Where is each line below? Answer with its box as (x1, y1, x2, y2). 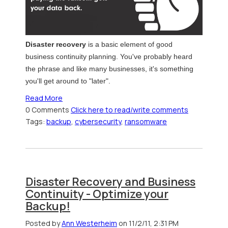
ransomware (125, 117, 167, 127)
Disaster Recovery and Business (25, 174, 195, 189)
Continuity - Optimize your (25, 186, 168, 202)
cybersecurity (75, 117, 121, 127)
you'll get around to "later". (25, 76, 112, 85)
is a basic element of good (86, 40, 173, 48)
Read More (25, 93, 63, 103)
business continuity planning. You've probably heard (25, 52, 192, 61)
